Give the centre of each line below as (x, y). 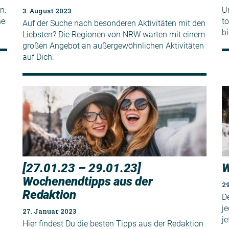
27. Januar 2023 (49, 211)
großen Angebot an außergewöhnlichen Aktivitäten (113, 45)
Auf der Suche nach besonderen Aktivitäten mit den (114, 23)
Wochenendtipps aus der (88, 182)
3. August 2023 (47, 10)
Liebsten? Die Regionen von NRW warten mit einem (114, 34)
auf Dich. (38, 57)
